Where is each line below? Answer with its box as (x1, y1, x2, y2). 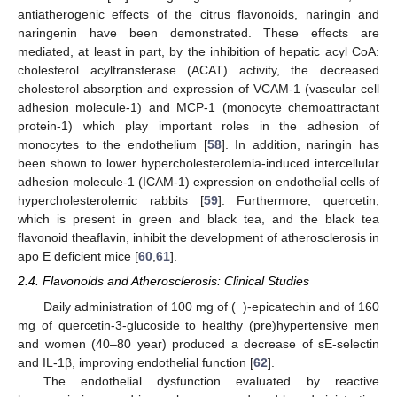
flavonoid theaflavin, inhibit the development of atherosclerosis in (18, 230, 379, 245)
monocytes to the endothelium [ (18, 137, 207, 152)
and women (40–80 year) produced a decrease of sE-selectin (18, 336, 379, 351)
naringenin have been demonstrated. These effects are (18, 26, 379, 41)
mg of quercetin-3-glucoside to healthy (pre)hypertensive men (18, 317, 379, 332)
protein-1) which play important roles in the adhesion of (18, 119, 379, 134)
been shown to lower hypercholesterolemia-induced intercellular (18, 156, 379, 171)
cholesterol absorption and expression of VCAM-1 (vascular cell (18, 82, 379, 97)
